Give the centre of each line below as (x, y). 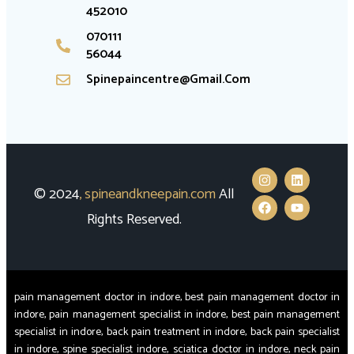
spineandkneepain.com (151, 194)
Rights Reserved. (134, 219)
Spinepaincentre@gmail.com (168, 79)
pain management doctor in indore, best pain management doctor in (177, 297)
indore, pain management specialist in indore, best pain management (177, 314)
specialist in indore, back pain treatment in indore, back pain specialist (177, 332)
